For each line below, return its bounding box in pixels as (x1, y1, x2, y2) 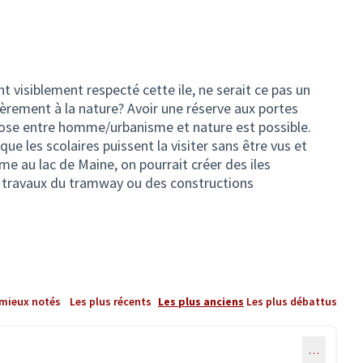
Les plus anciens (158, 293, 244, 309)
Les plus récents (69, 293, 152, 309)
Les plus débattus (246, 293, 337, 309)
